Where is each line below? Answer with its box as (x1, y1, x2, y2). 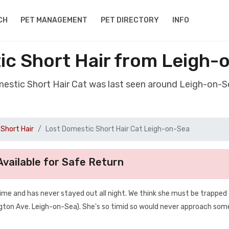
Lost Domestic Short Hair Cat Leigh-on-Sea (45, 125, 190, 133)
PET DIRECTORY (101, 16, 159, 25)
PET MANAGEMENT (20, 16, 88, 25)
